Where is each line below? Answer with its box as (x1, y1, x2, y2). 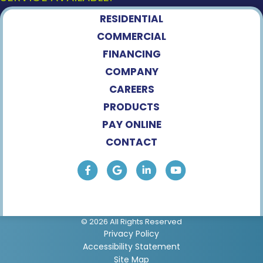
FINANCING (102, 46, 161, 61)
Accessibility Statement (83, 240, 180, 252)
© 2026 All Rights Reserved (81, 215, 182, 227)
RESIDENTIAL (100, 11, 163, 26)
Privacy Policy (104, 227, 159, 240)
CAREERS (109, 82, 154, 96)
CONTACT (106, 134, 157, 149)
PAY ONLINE (102, 117, 161, 131)
